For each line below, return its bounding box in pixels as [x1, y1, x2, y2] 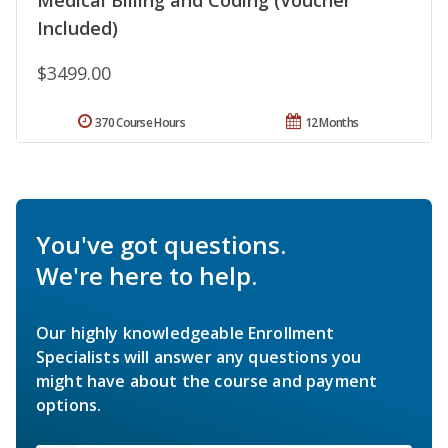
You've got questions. [36, 228, 286, 262]
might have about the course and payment [36, 370, 378, 393]
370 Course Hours [95, 114, 185, 132]
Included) [37, 16, 118, 41]
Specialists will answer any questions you [36, 346, 362, 369]
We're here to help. [36, 259, 257, 293]
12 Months [304, 114, 359, 132]
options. [36, 394, 102, 417]
